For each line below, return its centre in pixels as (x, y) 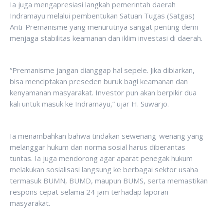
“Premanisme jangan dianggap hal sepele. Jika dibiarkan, (102, 70)
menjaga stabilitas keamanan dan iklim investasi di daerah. (106, 38)
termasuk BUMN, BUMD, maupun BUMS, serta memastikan (109, 181)
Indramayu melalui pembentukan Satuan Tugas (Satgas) (102, 16)
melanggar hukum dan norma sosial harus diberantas (98, 147)
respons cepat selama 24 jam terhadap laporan (89, 192)
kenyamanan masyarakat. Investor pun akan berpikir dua (103, 92)
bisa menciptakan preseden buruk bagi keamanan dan (99, 81)
